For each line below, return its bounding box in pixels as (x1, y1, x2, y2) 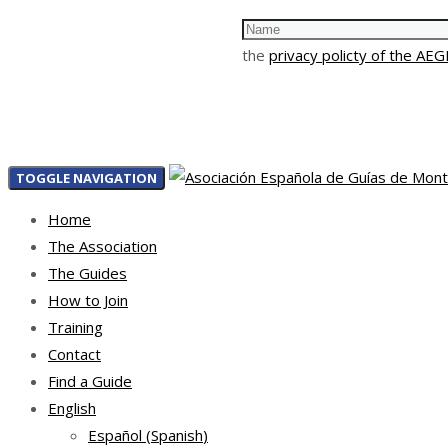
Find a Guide (48, 370, 132, 391)
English (48, 397, 96, 418)
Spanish (151, 424, 203, 445)
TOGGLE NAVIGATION (16, 168, 157, 187)
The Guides (48, 262, 127, 283)
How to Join (48, 289, 128, 310)
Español (88, 424, 142, 445)
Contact (48, 343, 101, 364)
